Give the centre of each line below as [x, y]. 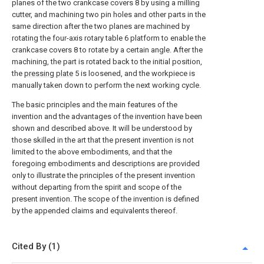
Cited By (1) [36, 246]
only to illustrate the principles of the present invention [103, 175]
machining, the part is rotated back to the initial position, [107, 62]
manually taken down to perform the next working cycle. [106, 85]
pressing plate [49, 73]
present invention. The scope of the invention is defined [105, 199]
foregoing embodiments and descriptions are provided [106, 164]
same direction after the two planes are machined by [101, 26]
